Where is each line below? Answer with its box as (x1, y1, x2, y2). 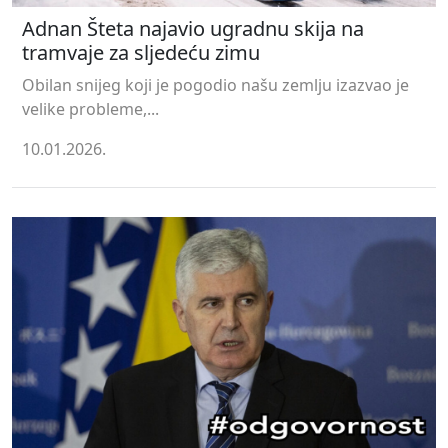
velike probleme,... (22, 98, 159, 121)
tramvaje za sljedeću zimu (22, 39, 260, 67)
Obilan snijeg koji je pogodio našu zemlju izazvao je (22, 74, 409, 97)
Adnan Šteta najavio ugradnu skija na (22, 15, 364, 43)
